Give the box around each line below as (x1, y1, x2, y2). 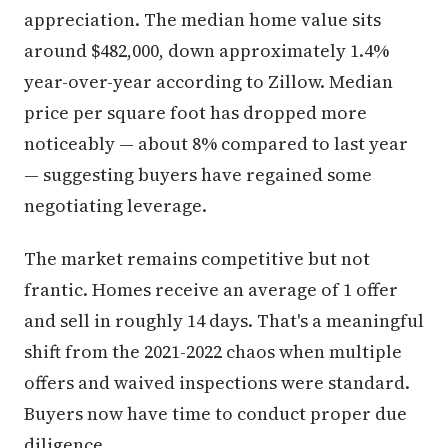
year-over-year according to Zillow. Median (24, 68, 393, 94)
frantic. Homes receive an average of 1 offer (24, 276, 398, 302)
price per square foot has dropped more (24, 99, 367, 125)
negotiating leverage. (24, 192, 207, 218)
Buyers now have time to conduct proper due (24, 400, 407, 426)
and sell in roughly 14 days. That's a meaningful (24, 307, 424, 333)
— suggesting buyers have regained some (24, 161, 372, 187)
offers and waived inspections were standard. (24, 369, 410, 395)
